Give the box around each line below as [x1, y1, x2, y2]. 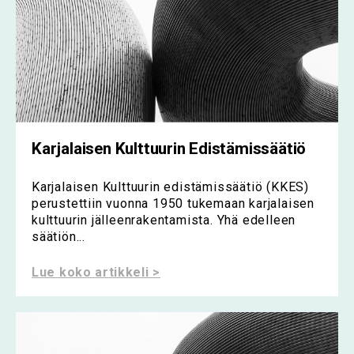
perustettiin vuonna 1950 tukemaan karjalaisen [32, 195, 314, 211]
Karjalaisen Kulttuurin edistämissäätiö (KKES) [32, 179, 309, 194]
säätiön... [32, 228, 85, 244]
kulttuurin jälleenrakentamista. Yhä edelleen [32, 212, 296, 228]
